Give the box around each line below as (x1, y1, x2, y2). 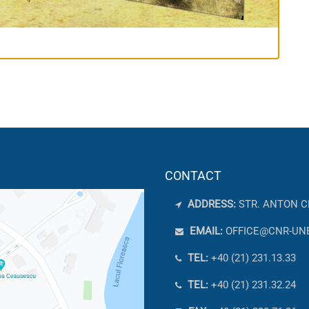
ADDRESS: (185, 198, 239, 211)
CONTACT (165, 168, 221, 183)
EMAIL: (187, 225, 226, 238)
